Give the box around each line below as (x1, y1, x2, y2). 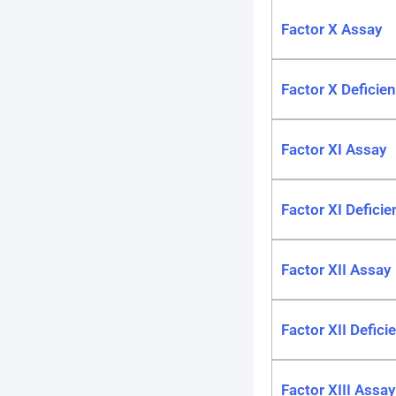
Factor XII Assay (281, 261, 391, 278)
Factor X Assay (281, 20, 382, 38)
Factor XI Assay (281, 141, 386, 158)
